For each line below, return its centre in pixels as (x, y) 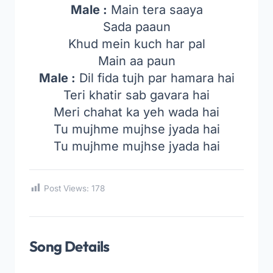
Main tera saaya (155, 10)
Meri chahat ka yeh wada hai (136, 112)
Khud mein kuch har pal (136, 44)
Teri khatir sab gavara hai (136, 95)
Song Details (69, 246)
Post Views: (66, 188)
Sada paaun (136, 27)
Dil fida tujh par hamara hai (155, 78)
